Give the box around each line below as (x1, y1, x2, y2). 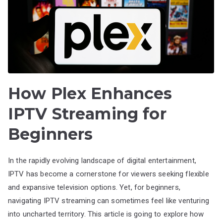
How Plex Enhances (8, 83, 172, 103)
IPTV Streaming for (8, 104, 166, 123)
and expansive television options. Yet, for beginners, (8, 182, 180, 192)
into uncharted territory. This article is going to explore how (8, 209, 204, 219)
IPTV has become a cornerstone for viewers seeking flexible (8, 169, 209, 178)
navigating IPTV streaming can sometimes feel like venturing (8, 196, 209, 205)
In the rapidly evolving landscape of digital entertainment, (8, 156, 196, 165)
